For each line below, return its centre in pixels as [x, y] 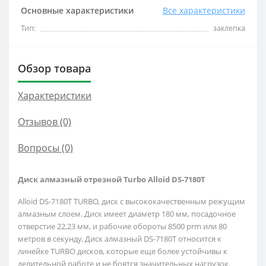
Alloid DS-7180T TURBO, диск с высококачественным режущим [132, 201]
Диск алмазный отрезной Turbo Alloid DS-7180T [112, 179]
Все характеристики [204, 10]
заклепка [229, 28]
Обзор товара [54, 68]
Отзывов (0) [45, 122]
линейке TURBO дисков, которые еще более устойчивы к [123, 251]
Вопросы [39, 148]
